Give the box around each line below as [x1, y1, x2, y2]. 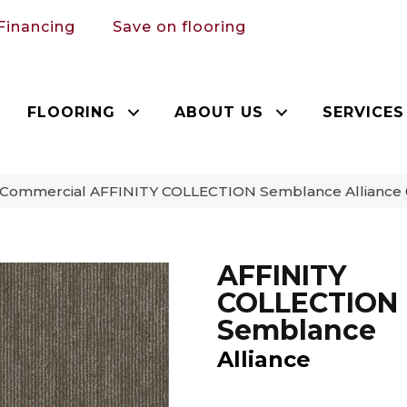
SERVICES [323, 103, 405, 121]
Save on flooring [113, 17, 246, 35]
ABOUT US [174, 103, 264, 121]
